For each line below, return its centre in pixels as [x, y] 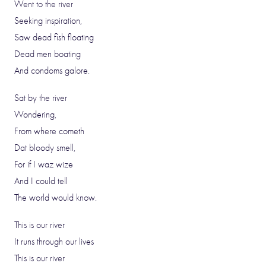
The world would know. [56, 198]
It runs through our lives [54, 242]
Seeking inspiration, [48, 21]
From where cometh [49, 131]
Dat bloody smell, [45, 148]
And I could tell [41, 181]
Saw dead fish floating [54, 37]
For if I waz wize [44, 164]
